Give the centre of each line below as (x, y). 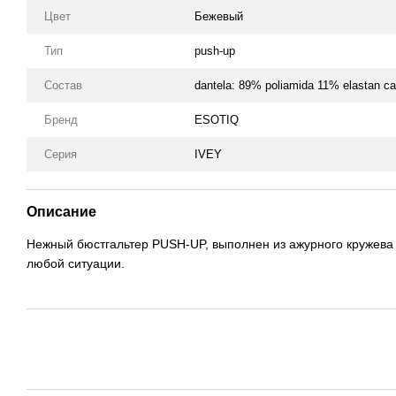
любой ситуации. (76, 263)
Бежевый (219, 16)
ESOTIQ (217, 119)
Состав (63, 85)
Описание (61, 211)
